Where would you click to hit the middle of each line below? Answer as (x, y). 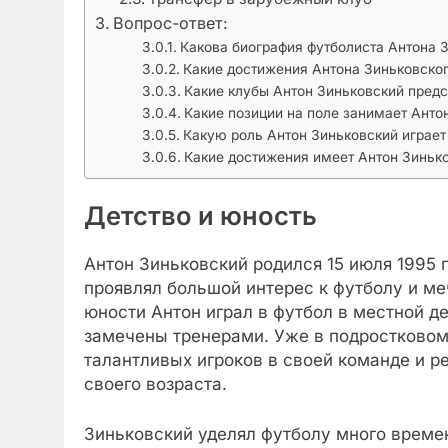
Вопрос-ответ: (171, 23)
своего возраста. (155, 384)
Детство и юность (200, 216)
